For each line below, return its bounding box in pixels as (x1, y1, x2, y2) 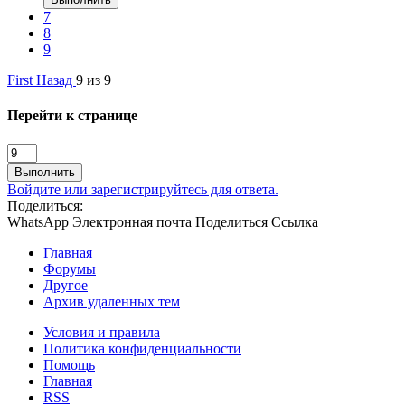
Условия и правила (43, 324, 160, 340)
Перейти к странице (7, 108, 137, 124)
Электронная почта (72, 213, 192, 230)
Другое (43, 277, 88, 293)
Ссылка (271, 213, 318, 230)
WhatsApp (7, 213, 69, 230)
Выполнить (14, 165, 75, 179)
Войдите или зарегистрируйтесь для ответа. (7, 181, 278, 197)
